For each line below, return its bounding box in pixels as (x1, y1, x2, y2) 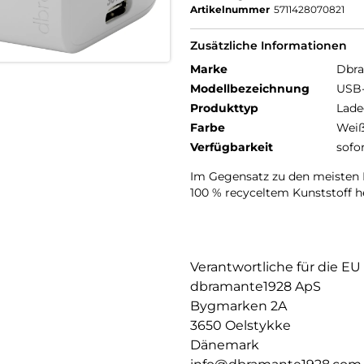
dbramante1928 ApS (190, 279, 321, 294)
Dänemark (190, 337, 259, 353)
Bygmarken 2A (190, 298, 287, 314)
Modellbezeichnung (190, 81, 310, 96)
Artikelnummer (190, 3, 270, 15)
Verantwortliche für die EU (190, 259, 361, 275)
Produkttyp (190, 101, 258, 115)
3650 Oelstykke (190, 318, 291, 333)
